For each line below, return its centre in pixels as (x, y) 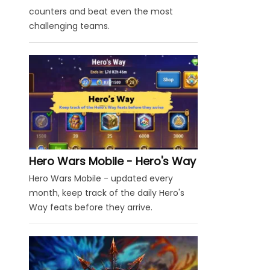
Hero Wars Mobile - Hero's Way (112, 161)
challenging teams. (69, 26)
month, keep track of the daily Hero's (107, 193)
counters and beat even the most (101, 11)
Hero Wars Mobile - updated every (101, 178)
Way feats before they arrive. (91, 207)
